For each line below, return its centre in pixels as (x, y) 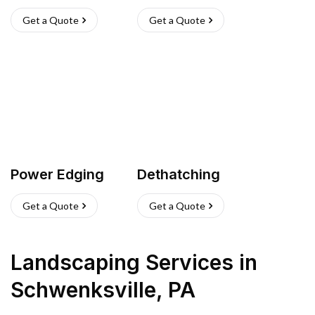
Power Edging (57, 174)
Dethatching (179, 174)
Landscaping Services (122, 262)
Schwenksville (83, 290)
